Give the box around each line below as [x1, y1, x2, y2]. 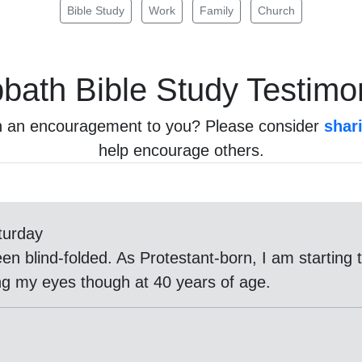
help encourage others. [98, 141, 264, 159]
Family [200, 4, 234, 17]
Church [258, 4, 295, 17]
